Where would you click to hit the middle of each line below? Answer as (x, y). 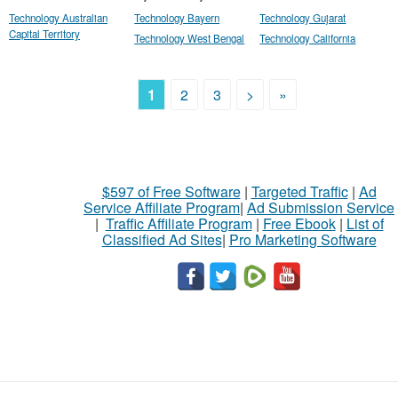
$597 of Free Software (171, 191)
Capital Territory (44, 34)
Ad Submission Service (321, 207)
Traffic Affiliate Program (179, 223)
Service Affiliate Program (162, 207)
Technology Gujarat (303, 18)
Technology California (308, 38)
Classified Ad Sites (162, 239)
